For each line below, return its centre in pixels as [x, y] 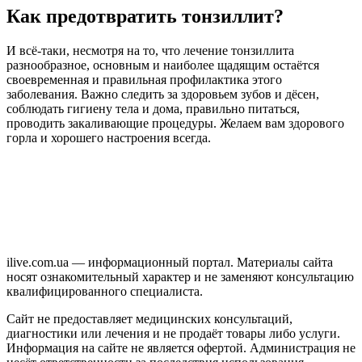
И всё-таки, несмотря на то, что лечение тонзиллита [150, 50]
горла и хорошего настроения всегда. [109, 137]
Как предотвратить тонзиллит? [145, 16]
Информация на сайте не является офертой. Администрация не [181, 347]
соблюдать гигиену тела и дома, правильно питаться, [153, 108]
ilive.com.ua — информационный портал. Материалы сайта [170, 262]
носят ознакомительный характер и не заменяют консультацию [180, 276]
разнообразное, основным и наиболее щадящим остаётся [163, 65]
